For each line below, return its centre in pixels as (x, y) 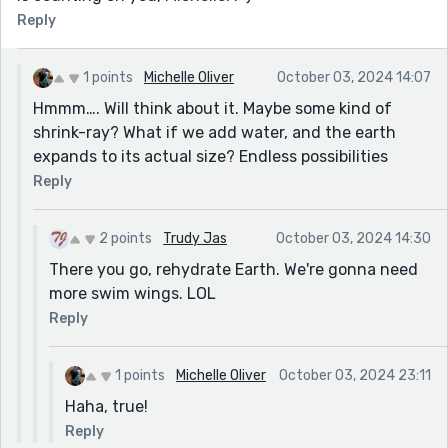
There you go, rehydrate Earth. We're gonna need (233, 269)
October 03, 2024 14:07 (354, 77)
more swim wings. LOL (132, 293)
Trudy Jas (195, 238)
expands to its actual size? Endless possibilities (210, 156)
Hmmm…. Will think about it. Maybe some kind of (212, 108)
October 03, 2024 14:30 (353, 238)
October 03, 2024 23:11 (355, 375)
